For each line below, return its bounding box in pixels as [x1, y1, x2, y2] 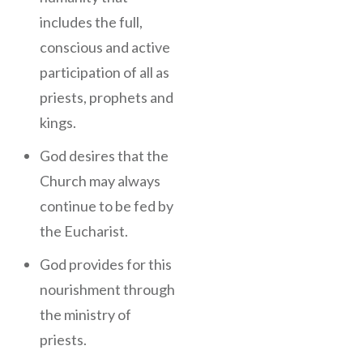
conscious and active [40, 37, 170, 56]
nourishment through [40, 280, 175, 298]
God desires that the [40, 146, 169, 164]
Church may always [40, 171, 160, 190]
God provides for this [40, 254, 172, 273]
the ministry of [40, 305, 131, 323]
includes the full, [40, 12, 143, 31]
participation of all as [40, 62, 169, 81]
